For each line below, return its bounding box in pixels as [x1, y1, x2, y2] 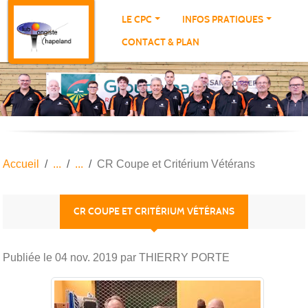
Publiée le [3, 251, 55, 263]
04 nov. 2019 [55, 251, 118, 263]
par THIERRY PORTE [118, 251, 230, 263]
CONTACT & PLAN [122, 36, 200, 48]
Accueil [3, 157, 39, 170]
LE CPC [122, 14, 153, 25]
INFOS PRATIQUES [182, 14, 264, 25]
